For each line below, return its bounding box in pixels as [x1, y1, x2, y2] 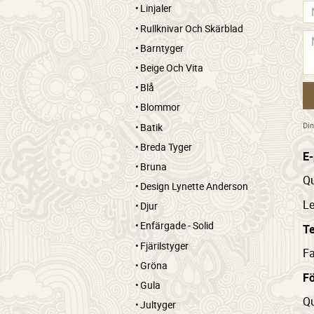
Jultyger [140, 298, 176, 312]
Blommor [140, 100, 180, 114]
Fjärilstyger [140, 238, 189, 252]
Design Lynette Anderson [140, 179, 248, 193]
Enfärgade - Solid [140, 219, 214, 233]
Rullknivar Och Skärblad [140, 21, 243, 35]
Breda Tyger [140, 139, 192, 153]
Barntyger [140, 41, 184, 55]
